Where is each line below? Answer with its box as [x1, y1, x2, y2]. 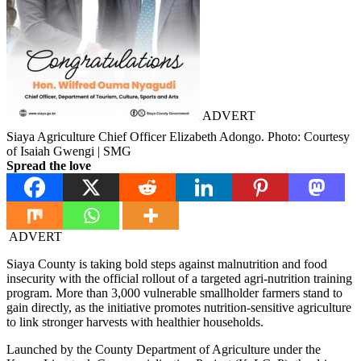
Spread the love [6, 159, 91, 173]
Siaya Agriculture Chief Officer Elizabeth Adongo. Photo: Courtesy [6, 130, 350, 144]
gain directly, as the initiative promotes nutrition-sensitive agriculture [6, 301, 351, 315]
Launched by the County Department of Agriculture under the [6, 342, 321, 357]
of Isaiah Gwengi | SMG [6, 144, 131, 159]
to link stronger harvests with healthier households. [6, 315, 263, 330]
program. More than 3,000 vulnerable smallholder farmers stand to [6, 286, 342, 301]
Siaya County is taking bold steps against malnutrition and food [6, 257, 327, 272]
